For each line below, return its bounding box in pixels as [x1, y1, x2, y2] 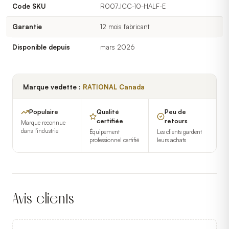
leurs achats [157, 136, 187, 144]
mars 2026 [100, 43, 135, 51]
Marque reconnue [21, 119, 65, 126]
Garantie [12, 22, 42, 31]
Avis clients [12, 190, 74, 208]
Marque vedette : [23, 83, 83, 91]
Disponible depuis [12, 43, 70, 51]
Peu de [165, 108, 187, 116]
